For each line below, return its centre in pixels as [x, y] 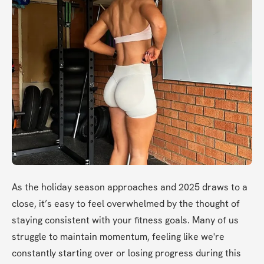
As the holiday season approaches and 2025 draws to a [130, 187]
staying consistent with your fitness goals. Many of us [125, 220]
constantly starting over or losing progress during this [126, 253]
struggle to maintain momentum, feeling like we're [118, 237]
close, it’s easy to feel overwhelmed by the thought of [126, 204]
